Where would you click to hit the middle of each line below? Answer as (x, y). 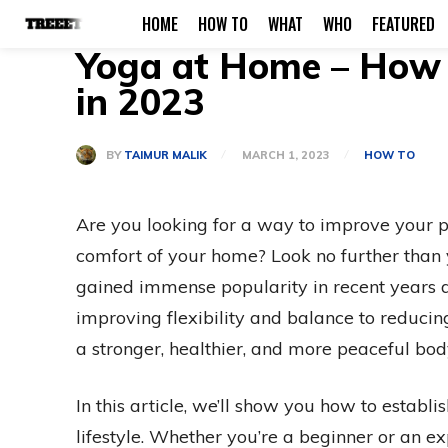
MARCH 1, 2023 (285, 155)
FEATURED (403, 24)
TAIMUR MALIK (165, 154)
